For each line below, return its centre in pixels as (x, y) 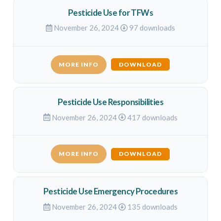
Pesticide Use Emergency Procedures (110, 191)
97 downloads (152, 28)
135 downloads (151, 206)
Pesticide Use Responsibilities (110, 102)
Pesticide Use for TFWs (110, 12)
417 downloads (151, 117)
